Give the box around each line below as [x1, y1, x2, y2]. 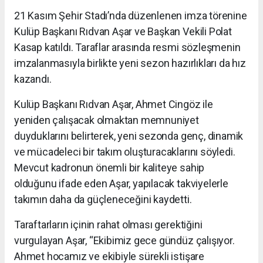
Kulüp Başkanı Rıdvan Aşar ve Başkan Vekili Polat [14, 25, 232, 38]
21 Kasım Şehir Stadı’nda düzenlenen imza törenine [14, 9, 247, 22]
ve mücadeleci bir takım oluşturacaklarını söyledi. [14, 146, 235, 159]
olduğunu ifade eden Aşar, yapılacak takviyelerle [14, 177, 228, 190]
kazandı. [14, 73, 52, 86]
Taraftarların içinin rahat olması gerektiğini [14, 218, 203, 231]
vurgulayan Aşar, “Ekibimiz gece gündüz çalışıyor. [14, 234, 235, 247]
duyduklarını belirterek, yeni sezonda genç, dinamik [14, 130, 244, 143]
